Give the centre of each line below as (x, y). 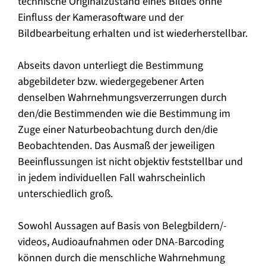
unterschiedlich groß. (65, 194)
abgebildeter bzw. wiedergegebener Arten (111, 81)
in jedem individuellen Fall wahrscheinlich (112, 178)
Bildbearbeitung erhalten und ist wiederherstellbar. (133, 33)
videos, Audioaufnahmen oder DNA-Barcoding (121, 242)
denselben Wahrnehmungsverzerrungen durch (122, 97)
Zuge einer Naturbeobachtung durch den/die (118, 129)
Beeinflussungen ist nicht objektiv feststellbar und (130, 161)
